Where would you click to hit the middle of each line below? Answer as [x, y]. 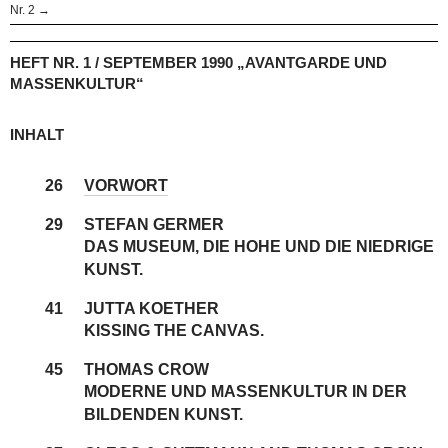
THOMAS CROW [146, 369]
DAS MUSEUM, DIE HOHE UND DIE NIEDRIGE [258, 246]
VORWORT [125, 185]
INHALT [37, 134]
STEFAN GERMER [153, 224]
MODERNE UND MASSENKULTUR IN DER [245, 391]
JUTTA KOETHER [151, 308]
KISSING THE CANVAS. [173, 330]
